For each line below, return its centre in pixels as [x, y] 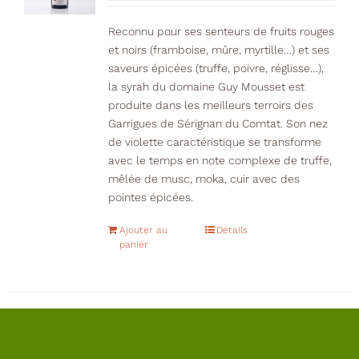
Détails [232, 230]
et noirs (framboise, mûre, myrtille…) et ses [218, 50]
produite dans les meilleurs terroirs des [210, 105]
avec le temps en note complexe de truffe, [220, 161]
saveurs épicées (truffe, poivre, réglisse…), [216, 69]
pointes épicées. [150, 198]
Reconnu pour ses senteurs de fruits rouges [221, 32]
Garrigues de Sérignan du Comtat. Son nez [218, 124]
